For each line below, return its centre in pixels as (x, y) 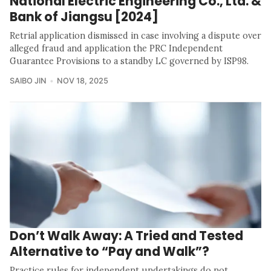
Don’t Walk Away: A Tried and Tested (126, 236)
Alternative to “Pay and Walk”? (109, 252)
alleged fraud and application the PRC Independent (116, 49)
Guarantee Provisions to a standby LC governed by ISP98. (129, 61)
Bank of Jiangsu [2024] (84, 17)
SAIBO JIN (28, 81)
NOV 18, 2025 (82, 81)
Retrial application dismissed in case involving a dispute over (135, 36)
